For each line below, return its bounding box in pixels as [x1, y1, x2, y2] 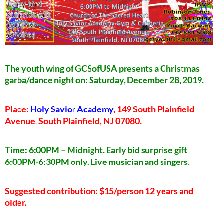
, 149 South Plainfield [113, 103, 194, 114]
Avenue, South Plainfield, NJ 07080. [5, 115, 142, 126]
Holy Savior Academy [30, 103, 113, 114]
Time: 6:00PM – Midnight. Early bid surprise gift [5, 144, 187, 155]
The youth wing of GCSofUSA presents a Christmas [5, 62, 200, 73]
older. [5, 197, 27, 208]
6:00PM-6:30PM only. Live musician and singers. [5, 156, 191, 167]
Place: [5, 103, 30, 114]
